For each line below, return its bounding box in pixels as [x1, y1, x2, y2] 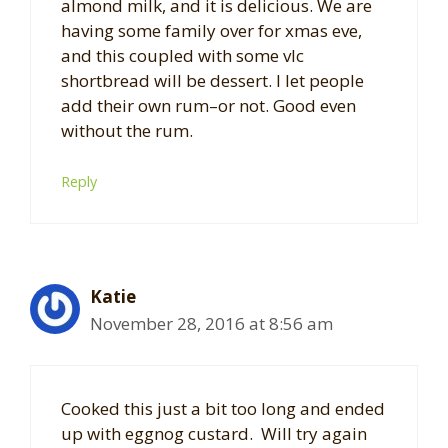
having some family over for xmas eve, [61, 18, 362, 42]
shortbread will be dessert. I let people [61, 68, 364, 92]
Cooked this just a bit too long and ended [61, 396, 385, 420]
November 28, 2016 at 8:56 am [90, 312, 333, 336]
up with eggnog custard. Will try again [61, 421, 367, 445]
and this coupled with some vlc [61, 43, 304, 67]
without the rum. [61, 118, 193, 142]
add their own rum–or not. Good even [61, 93, 356, 117]
